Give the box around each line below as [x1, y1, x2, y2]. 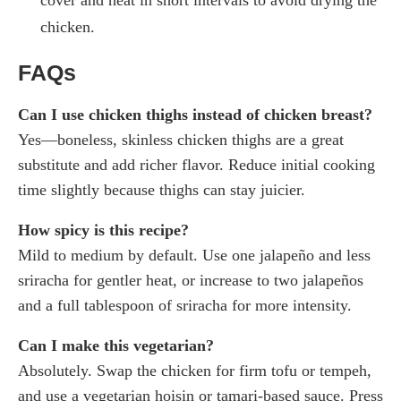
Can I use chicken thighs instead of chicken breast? [18, 105, 372, 124]
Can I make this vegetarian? [18, 336, 214, 354]
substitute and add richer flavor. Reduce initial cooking [18, 155, 375, 174]
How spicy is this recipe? [18, 220, 189, 239]
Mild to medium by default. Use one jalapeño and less [18, 245, 371, 264]
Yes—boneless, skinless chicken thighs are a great [18, 130, 344, 149]
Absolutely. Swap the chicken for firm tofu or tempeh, [18, 361, 371, 380]
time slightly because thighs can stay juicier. [18, 180, 305, 199]
